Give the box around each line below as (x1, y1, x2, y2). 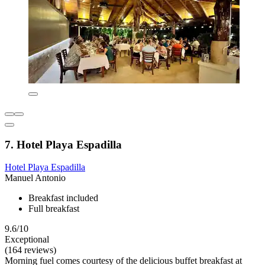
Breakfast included (28, 193, 98, 203)
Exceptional (5, 234, 49, 245)
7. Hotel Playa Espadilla (5, 138, 122, 151)
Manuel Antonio (5, 173, 66, 183)
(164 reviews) (5, 245, 56, 256)
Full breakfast (28, 203, 79, 214)
